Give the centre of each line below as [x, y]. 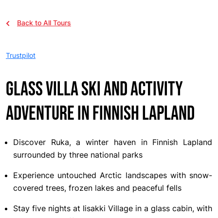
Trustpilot [21, 55]
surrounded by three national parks [78, 154]
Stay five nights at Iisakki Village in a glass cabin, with [113, 208]
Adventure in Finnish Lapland [100, 114]
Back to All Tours [44, 22]
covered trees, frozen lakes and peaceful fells [97, 188]
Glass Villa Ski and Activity [94, 89]
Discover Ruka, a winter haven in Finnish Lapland [113, 142]
